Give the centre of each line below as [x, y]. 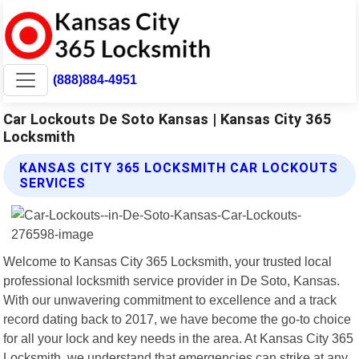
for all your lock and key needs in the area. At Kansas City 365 [179, 338]
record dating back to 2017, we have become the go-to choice [177, 319]
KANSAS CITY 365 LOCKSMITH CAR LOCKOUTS [179, 167]
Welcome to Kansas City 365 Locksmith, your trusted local [168, 261]
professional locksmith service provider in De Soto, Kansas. [172, 280]
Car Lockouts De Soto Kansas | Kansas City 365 [168, 119]
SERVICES [53, 183]
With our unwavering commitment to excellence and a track [170, 299]
